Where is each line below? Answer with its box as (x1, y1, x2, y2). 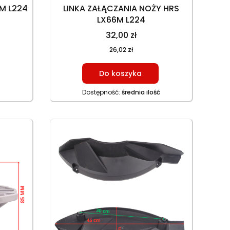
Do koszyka (99, 68, 142, 79)
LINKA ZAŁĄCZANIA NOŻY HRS (63, 3, 180, 14)
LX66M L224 (97, 14, 146, 26)
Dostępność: (82, 88, 122, 97)
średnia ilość (122, 88, 161, 97)
